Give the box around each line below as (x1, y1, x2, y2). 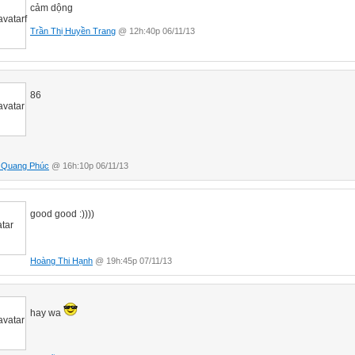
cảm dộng (30, 2, 75, 13)
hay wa (30, 307, 63, 319)
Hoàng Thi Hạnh (30, 255, 93, 265)
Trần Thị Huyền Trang (30, 25, 116, 36)
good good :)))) (30, 208, 94, 219)
